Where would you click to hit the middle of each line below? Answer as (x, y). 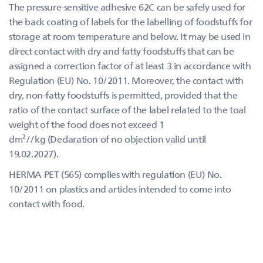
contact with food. (48, 203)
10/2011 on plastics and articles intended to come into (120, 189)
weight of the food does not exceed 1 (87, 124)
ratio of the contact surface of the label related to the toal (127, 109)
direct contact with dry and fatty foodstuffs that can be (122, 51)
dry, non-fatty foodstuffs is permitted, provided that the (123, 95)
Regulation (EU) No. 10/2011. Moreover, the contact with (127, 80)
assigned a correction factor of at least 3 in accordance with (130, 65)
